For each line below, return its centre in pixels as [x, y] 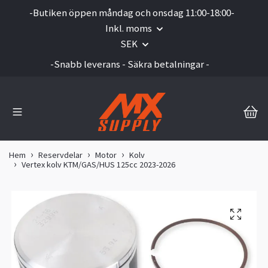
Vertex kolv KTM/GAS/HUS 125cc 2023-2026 [98, 165]
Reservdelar [60, 155]
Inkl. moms [130, 28]
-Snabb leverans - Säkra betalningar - [130, 64]
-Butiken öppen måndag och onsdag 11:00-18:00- [132, 13]
